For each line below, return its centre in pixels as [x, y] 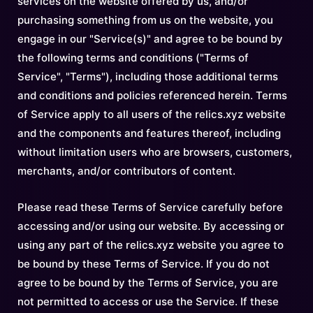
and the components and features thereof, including [149, 133]
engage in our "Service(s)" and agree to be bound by [150, 39]
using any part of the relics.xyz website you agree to [151, 245]
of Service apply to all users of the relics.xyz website [152, 114]
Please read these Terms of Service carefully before [150, 207]
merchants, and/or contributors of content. [126, 171]
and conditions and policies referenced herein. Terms [152, 95]
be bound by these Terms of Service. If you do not [144, 264]
